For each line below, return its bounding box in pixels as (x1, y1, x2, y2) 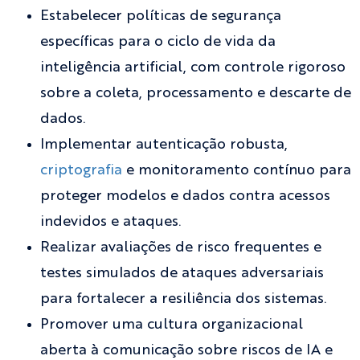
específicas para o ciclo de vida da (40, 35, 276, 50)
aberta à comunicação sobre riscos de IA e (40, 343, 333, 358)
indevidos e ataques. (40, 215, 181, 230)
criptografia (40, 163, 122, 178)
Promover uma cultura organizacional (40, 317, 303, 333)
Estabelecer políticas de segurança (40, 9, 281, 24)
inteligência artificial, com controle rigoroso (40, 60, 346, 76)
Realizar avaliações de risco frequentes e (40, 240, 321, 256)
